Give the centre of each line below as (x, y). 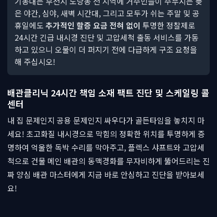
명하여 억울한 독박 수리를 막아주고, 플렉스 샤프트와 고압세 (106, 147)
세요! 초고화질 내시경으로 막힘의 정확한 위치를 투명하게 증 (106, 134)
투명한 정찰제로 (168, 25)
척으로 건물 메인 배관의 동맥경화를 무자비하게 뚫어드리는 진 (108, 161)
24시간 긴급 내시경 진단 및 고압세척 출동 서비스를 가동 (107, 37)
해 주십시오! (35, 62)
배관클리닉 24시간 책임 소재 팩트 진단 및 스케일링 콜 (108, 93)
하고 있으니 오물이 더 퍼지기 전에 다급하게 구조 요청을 (106, 49)
